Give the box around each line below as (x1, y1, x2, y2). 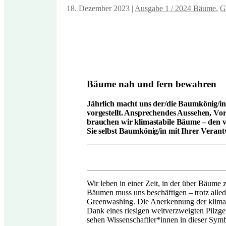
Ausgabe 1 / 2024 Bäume (135, 4, 216, 13)
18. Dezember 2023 (67, 4, 130, 13)
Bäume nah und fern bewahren (87, 78, 216, 89)
